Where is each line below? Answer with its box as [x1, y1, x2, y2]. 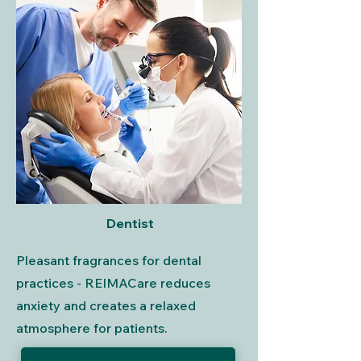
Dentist [106, 215, 154, 231]
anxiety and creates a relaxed [16, 297, 196, 313]
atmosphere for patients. [16, 320, 168, 336]
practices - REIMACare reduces [16, 275, 210, 291]
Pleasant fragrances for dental [16, 252, 201, 268]
